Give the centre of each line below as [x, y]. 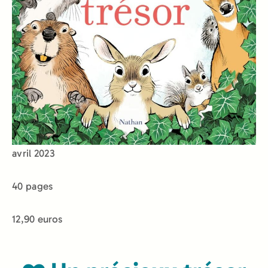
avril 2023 [33, 153]
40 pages [33, 186]
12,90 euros [37, 219]
